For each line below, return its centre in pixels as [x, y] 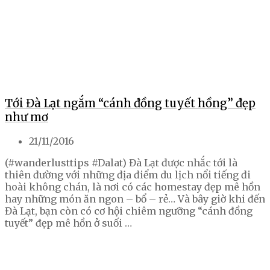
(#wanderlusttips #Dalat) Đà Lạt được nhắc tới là [121, 163]
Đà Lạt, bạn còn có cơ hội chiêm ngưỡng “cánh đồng [129, 211]
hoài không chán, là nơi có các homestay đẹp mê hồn [133, 187]
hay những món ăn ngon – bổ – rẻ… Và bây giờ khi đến [135, 199]
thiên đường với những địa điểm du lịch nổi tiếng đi [128, 175]
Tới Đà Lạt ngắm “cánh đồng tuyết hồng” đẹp [130, 103]
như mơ [27, 117]
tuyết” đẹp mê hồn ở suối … [68, 223]
